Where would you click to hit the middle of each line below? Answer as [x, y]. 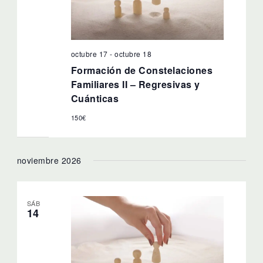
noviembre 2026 [49, 160]
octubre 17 [89, 54]
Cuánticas [95, 99]
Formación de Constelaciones [142, 70]
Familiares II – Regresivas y [135, 85]
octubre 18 [133, 54]
